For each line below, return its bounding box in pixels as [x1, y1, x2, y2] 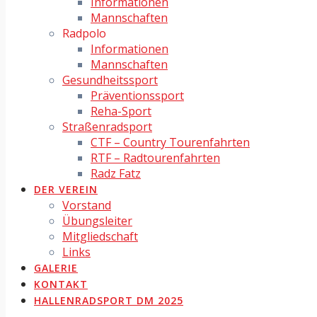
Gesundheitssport [62, 72, 158, 88]
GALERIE [34, 261, 78, 275]
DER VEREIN [34, 183, 98, 196]
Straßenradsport [62, 119, 152, 134]
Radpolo [62, 25, 106, 41]
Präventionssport [91, 88, 184, 103]
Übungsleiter [62, 213, 132, 229]
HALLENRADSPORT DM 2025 [34, 294, 183, 307]
